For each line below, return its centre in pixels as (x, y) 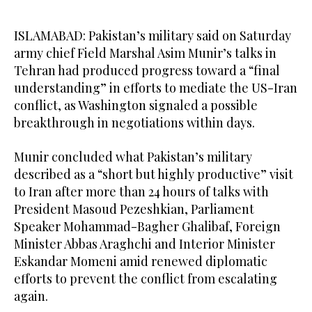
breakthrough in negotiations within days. (134, 123)
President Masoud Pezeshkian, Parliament (134, 209)
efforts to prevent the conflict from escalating (146, 279)
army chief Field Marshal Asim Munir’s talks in (145, 53)
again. (31, 296)
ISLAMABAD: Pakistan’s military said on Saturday (153, 36)
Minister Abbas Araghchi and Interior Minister (145, 244)
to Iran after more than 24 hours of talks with (141, 192)
